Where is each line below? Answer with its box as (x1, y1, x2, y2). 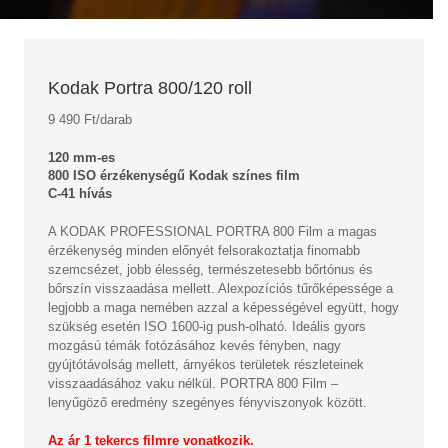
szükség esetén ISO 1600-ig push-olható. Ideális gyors (48, 319, 366, 335)
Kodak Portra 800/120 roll (48, 78, 252, 99)
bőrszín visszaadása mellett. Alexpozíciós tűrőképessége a (48, 281, 393, 297)
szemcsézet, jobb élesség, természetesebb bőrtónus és (48, 262, 373, 278)
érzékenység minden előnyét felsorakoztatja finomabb (48, 243, 360, 259)
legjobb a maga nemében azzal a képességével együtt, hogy (48, 300, 399, 316)
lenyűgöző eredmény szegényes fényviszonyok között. (48, 395, 367, 411)
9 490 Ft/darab (48, 112, 132, 128)
